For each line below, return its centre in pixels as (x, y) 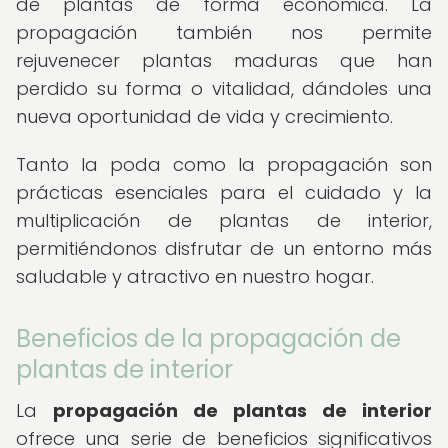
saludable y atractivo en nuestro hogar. (195, 276)
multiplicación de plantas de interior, (224, 220)
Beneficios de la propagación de (208, 338)
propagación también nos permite (224, 32)
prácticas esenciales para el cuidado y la (224, 192)
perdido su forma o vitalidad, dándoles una (224, 88)
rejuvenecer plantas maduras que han (224, 60)
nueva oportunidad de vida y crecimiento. (204, 116)
